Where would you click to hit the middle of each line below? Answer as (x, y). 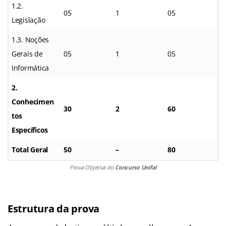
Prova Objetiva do (92, 167)
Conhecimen (33, 101)
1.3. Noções (31, 39)
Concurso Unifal (136, 167)
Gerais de (27, 53)
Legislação (29, 20)
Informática (31, 68)
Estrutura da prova (54, 208)
